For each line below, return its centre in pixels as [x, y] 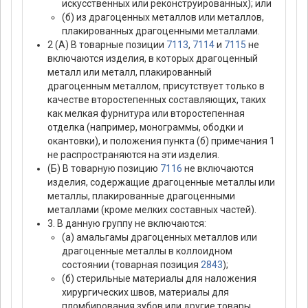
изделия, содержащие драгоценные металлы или [161, 183]
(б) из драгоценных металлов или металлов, [163, 18]
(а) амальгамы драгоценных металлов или [159, 238]
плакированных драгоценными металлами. [161, 31]
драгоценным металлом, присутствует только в [156, 86]
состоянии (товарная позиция [131, 265]
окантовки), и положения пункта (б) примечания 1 [161, 141]
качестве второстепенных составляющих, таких [157, 100]
